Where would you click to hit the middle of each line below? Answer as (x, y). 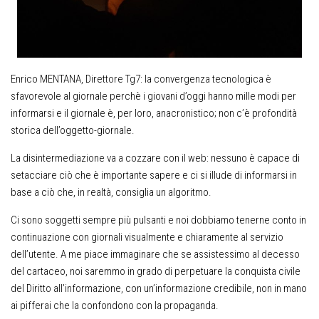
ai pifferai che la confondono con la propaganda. (115, 306)
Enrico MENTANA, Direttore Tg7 (75, 79)
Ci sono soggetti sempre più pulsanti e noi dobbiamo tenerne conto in (158, 220)
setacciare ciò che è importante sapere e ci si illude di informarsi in (154, 176)
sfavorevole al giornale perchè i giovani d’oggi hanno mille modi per (153, 96)
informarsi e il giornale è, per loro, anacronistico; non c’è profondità (154, 114)
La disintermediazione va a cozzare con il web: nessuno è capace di (155, 158)
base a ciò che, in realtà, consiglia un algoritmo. (111, 193)
